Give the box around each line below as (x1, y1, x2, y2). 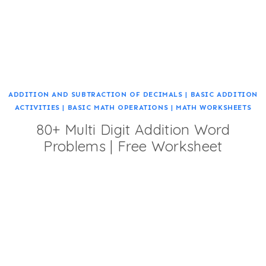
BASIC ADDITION (190, 90, 258, 99)
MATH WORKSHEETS (176, 103, 252, 112)
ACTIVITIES (14, 103, 60, 112)
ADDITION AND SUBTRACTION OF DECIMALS (8, 90, 183, 99)
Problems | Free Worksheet (43, 137, 223, 155)
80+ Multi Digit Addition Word (36, 121, 230, 138)
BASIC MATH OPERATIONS (67, 103, 169, 112)
